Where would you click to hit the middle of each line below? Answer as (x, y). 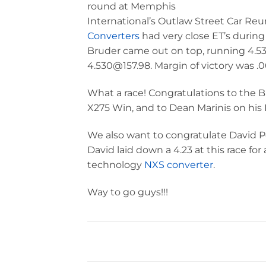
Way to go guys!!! (128, 192)
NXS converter (179, 165)
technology (116, 165)
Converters (113, 36)
